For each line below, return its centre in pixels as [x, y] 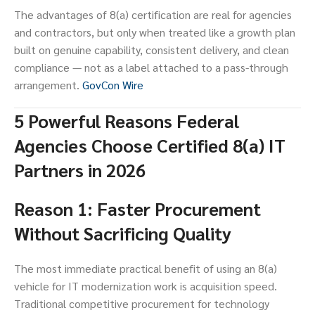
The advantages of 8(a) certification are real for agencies [153, 15]
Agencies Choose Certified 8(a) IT [150, 146]
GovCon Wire [113, 85]
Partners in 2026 [80, 170]
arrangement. [48, 85]
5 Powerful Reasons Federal [127, 121]
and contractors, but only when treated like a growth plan [155, 32]
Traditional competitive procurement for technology [142, 304]
